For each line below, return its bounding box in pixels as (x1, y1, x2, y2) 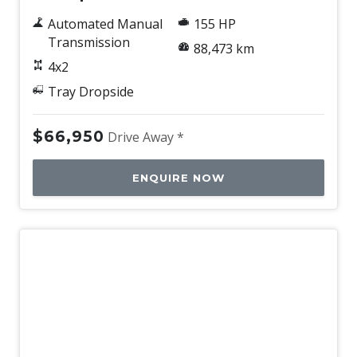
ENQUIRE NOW (132, 171, 225, 185)
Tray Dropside (47, 83, 134, 101)
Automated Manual (47, 15, 163, 33)
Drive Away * (108, 128, 184, 147)
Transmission (47, 33, 130, 52)
